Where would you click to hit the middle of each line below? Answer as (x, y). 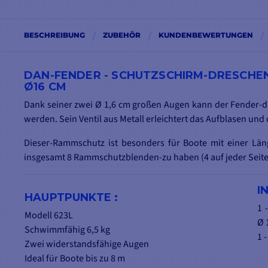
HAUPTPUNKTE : (71, 198)
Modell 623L (49, 216)
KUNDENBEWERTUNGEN (206, 35)
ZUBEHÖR (122, 35)
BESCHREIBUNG (54, 35)
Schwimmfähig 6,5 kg (67, 230)
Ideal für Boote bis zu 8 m (75, 259)
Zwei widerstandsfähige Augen (87, 244)
